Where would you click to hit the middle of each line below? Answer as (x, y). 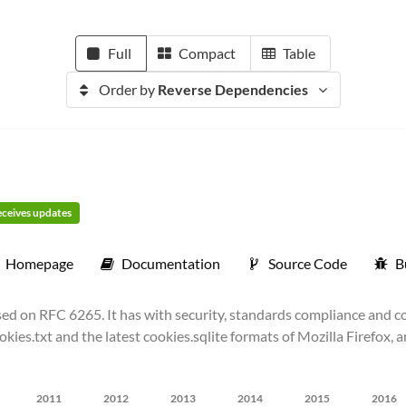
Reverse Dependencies (232, 89)
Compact (207, 53)
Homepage (39, 263)
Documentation (171, 263)
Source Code (308, 263)
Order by (128, 89)
